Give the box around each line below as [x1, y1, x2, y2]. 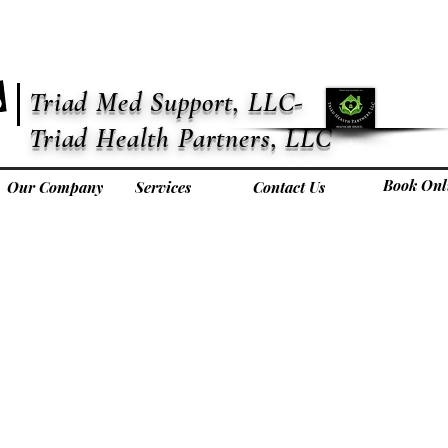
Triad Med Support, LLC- [29, 85, 305, 119]
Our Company [6, 177, 103, 197]
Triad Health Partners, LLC [29, 121, 332, 155]
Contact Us [252, 177, 325, 197]
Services [134, 177, 191, 197]
